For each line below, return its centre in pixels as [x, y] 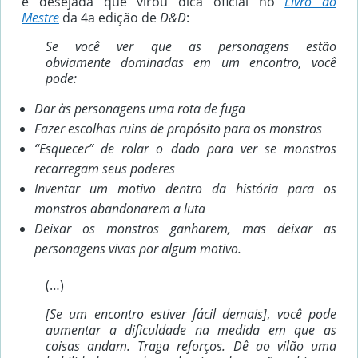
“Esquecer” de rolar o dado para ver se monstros [185, 149]
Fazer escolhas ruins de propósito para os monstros [178, 129]
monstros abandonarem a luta [120, 209]
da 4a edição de [111, 18]
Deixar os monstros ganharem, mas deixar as [185, 229]
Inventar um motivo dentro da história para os [185, 189]
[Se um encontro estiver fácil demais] [157, 314]
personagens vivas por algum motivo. [138, 249]
